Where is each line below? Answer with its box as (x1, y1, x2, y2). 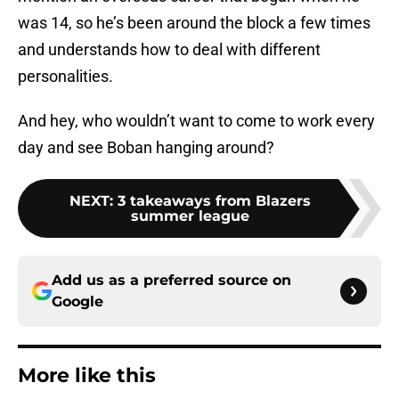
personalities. (18, 67, 113, 86)
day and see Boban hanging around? (18, 138, 274, 158)
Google (52, 293, 103, 311)
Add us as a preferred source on (52, 272, 291, 289)
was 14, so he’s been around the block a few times (18, 13, 370, 33)
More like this (18, 363, 156, 388)
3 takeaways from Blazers (117, 192, 311, 210)
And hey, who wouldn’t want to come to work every (18, 111, 375, 131)
